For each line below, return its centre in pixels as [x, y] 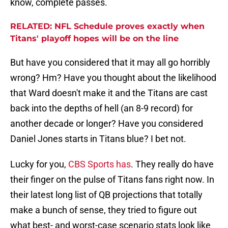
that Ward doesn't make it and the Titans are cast [109, 93]
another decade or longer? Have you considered [107, 124]
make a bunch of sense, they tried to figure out [104, 210]
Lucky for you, [39, 164]
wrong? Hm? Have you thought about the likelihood [113, 78]
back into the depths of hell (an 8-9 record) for [102, 108]
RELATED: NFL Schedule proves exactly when [107, 26]
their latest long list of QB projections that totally [106, 195]
